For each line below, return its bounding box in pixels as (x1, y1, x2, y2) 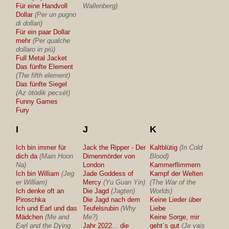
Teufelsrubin (83, 204, 119, 212)
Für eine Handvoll (16, 2, 68, 10)
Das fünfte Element (16, 63, 74, 71)
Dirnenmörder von (83, 152, 135, 160)
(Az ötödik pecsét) (16, 89, 71, 97)
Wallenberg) (83, 2, 118, 10)
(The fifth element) (16, 72, 71, 79)
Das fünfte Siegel (16, 80, 67, 88)
